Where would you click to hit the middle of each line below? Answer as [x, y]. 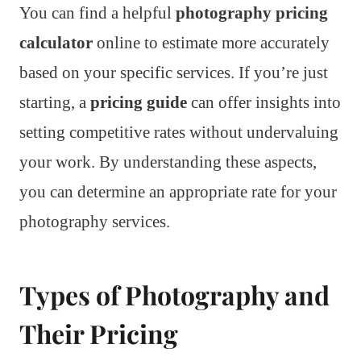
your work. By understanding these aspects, [168, 162]
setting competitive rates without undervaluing [179, 132]
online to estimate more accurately [211, 42]
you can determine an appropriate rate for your [178, 191]
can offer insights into [264, 102]
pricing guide [139, 102]
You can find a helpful [98, 12]
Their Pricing [99, 333]
